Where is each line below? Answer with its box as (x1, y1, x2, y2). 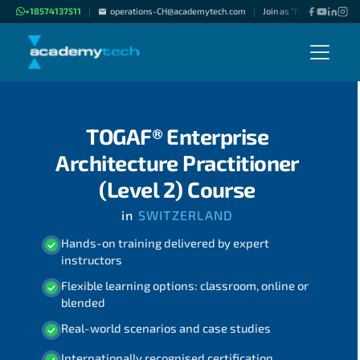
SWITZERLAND (133, 207, 234, 223)
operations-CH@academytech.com (109, 6, 246, 16)
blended (60, 295, 105, 310)
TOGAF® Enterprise (86, 123, 269, 149)
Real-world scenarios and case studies (60, 321, 271, 336)
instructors (60, 252, 122, 267)
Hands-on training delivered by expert (60, 235, 269, 250)
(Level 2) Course (99, 176, 256, 202)
